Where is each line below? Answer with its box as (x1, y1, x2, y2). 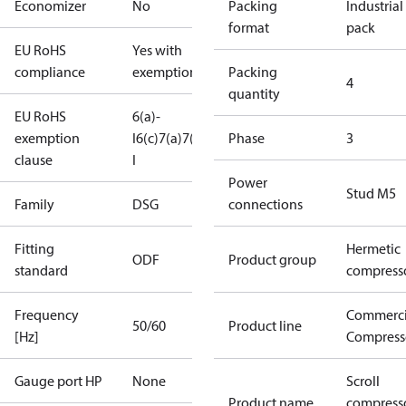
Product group (228, 250, 316, 268)
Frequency (14, 305, 79, 324)
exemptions (132, 63, 203, 81)
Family (14, 195, 54, 213)
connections (228, 195, 303, 213)
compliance (14, 63, 85, 81)
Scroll (346, 372, 380, 390)
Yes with (132, 41, 182, 59)
